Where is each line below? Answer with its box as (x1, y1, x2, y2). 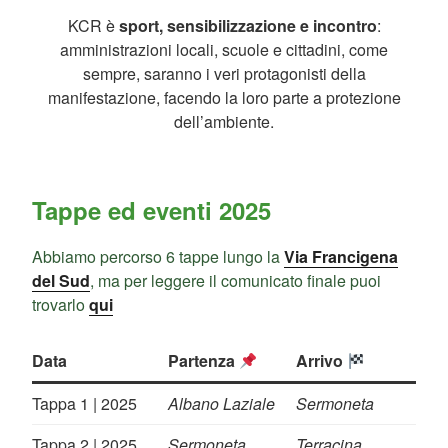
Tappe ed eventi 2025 (32, 193, 271, 228)
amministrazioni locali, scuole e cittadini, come (60, 38, 388, 62)
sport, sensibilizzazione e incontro (118, 14, 377, 38)
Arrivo (296, 349, 347, 373)
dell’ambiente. (174, 110, 274, 134)
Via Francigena (284, 245, 398, 269)
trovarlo (32, 293, 89, 317)
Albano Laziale (168, 392, 275, 416)
